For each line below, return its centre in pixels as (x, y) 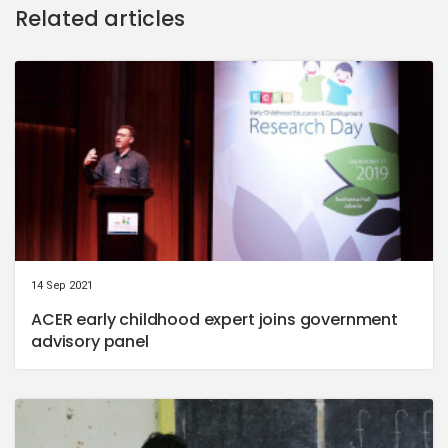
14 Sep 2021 (62, 285)
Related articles (100, 18)
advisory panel (90, 341)
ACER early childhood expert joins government (214, 319)
